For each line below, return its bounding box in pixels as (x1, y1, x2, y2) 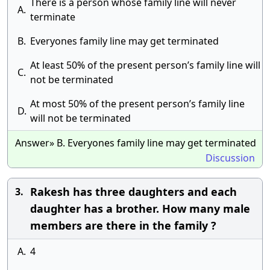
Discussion (206, 151, 255, 165)
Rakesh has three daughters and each (30, 184, 237, 199)
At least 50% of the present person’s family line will (30, 58, 260, 72)
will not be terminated (30, 111, 131, 125)
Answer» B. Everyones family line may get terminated (15, 136, 256, 149)
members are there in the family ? (30, 218, 216, 233)
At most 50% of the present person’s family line (30, 97, 245, 110)
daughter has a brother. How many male (30, 201, 250, 216)
